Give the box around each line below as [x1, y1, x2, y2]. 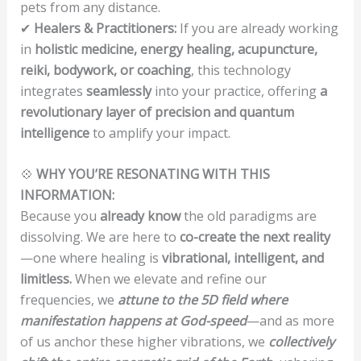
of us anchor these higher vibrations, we [19, 333, 268, 351]
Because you [19, 207, 100, 226]
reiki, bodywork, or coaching [19, 60, 191, 79]
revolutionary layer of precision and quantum [19, 102, 294, 121]
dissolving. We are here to [19, 228, 180, 247]
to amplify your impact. [89, 123, 230, 142]
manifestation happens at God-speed [19, 312, 247, 330]
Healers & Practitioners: [33, 19, 176, 37]
